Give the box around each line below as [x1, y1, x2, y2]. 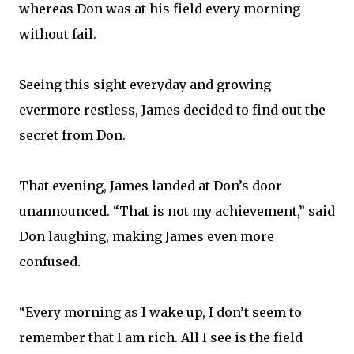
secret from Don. [19, 127, 126, 143]
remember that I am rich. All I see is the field [19, 330, 303, 345]
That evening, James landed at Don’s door [19, 178, 282, 194]
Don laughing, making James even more [19, 228, 274, 244]
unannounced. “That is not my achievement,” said [19, 203, 335, 219]
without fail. [19, 26, 96, 42]
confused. [19, 254, 81, 269]
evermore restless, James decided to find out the [19, 102, 326, 118]
